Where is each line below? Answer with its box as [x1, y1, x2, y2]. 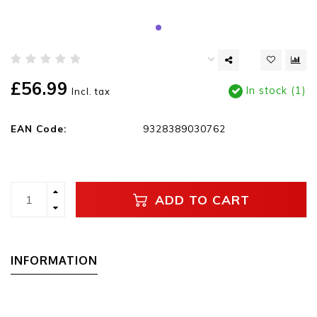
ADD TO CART [150, 191, 250, 207]
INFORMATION [11, 253, 98, 267]
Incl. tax [71, 86, 110, 97]
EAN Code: [11, 122, 67, 134]
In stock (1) [243, 84, 306, 97]
